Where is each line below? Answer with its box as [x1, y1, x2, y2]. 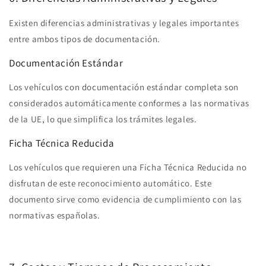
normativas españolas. [9, 209, 100, 221]
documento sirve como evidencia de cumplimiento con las [9, 193, 242, 205]
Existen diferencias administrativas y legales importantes [9, 17, 239, 28]
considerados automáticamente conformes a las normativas [9, 97, 250, 109]
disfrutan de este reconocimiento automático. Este [9, 177, 212, 189]
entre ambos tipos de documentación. [9, 33, 161, 45]
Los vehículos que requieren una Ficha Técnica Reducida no [9, 161, 247, 173]
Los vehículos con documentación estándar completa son [9, 81, 239, 93]
